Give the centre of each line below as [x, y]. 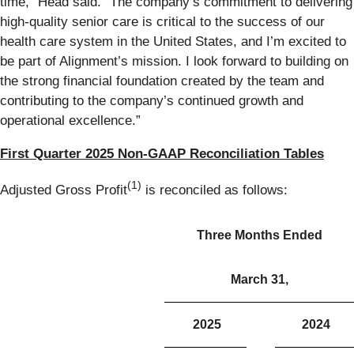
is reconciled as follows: [215, 190]
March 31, [259, 279]
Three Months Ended [259, 235]
